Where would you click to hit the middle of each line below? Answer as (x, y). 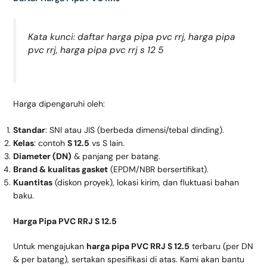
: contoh (50, 143)
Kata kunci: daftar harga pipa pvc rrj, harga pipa (131, 37)
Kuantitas (32, 183)
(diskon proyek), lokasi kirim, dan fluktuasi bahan (145, 183)
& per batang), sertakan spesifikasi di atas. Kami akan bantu (128, 260)
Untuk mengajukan (49, 246)
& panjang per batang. (116, 156)
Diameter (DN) (42, 156)
